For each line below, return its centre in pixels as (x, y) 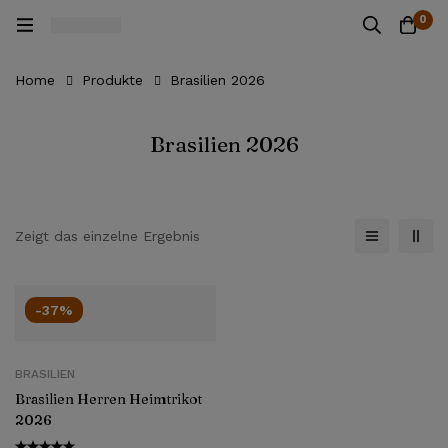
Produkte (112, 80)
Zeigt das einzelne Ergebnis (107, 236)
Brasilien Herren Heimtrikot (108, 399)
